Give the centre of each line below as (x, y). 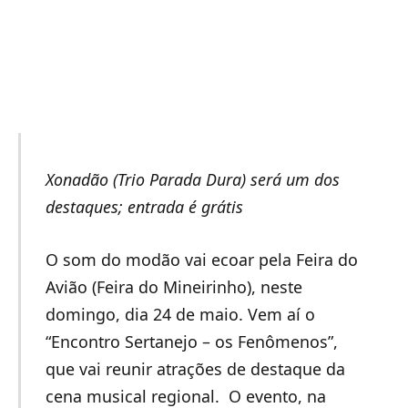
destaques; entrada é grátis (144, 207)
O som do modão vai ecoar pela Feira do (201, 259)
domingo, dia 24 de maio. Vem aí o (180, 314)
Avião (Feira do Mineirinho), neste (173, 286)
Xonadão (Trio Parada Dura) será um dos (192, 180)
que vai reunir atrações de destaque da (195, 368)
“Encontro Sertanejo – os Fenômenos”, (191, 341)
